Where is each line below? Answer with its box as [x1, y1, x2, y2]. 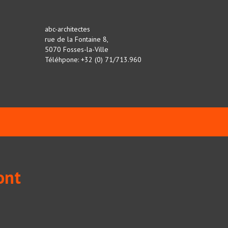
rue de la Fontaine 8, [45, 35, 108, 44]
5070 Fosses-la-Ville [45, 45, 108, 54]
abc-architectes [45, 24, 90, 34]
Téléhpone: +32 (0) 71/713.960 [45, 55, 141, 64]
